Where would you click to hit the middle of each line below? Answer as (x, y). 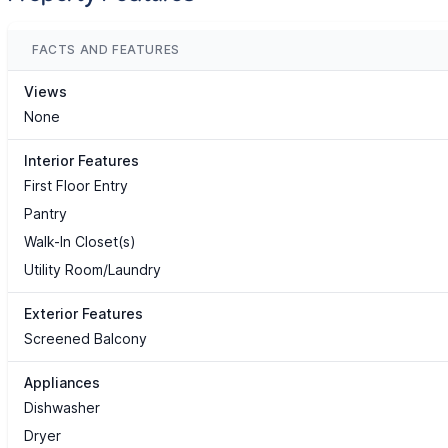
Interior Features (81, 161)
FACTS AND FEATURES (106, 50)
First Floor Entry (76, 186)
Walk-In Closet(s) (80, 242)
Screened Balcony (85, 339)
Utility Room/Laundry (92, 270)
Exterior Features (83, 314)
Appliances (62, 383)
